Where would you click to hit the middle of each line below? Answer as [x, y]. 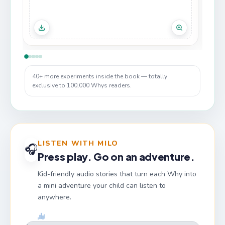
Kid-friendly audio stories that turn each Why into [117, 174]
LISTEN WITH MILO [78, 143]
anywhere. [54, 197]
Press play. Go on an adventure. [116, 156]
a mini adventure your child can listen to [102, 185]
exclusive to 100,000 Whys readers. [82, 85]
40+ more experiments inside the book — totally [100, 76]
